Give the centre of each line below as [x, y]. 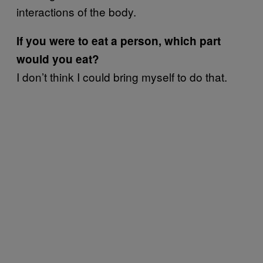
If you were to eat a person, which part [119, 41]
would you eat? [58, 59]
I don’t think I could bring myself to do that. [122, 77]
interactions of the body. [76, 11]
